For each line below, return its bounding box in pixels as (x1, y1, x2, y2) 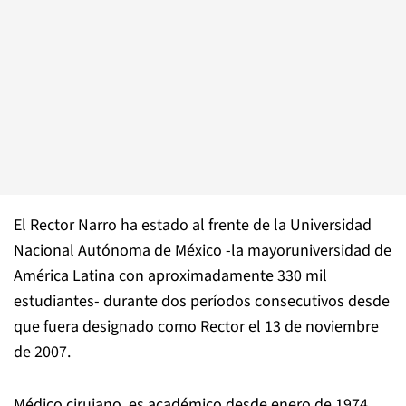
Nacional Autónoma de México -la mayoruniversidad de (14, 239, 391, 262)
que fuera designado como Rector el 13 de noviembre (14, 315, 379, 338)
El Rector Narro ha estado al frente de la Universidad (14, 214, 372, 237)
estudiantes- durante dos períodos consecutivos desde (14, 290, 390, 313)
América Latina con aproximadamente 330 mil (14, 265, 327, 287)
